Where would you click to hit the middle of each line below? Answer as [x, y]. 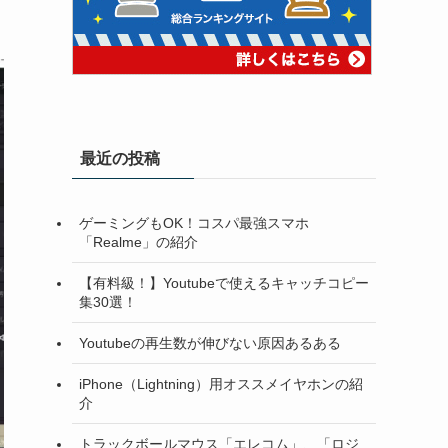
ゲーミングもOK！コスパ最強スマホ [194, 222]
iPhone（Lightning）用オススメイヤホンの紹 [221, 383]
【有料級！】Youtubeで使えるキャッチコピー [224, 282]
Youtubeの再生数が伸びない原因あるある [210, 342]
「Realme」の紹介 [138, 241]
